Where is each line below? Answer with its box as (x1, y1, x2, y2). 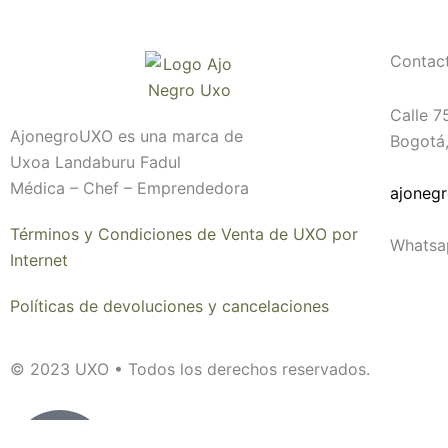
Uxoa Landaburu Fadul (10, 151, 181, 172)
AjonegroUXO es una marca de (10, 125, 243, 146)
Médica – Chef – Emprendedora (10, 177, 249, 198)
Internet (10, 249, 68, 270)
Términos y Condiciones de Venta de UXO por (10, 223, 358, 244)
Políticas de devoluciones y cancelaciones (10, 295, 329, 316)
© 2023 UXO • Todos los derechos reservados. (10, 358, 370, 379)
